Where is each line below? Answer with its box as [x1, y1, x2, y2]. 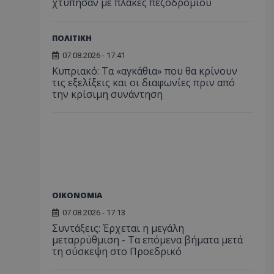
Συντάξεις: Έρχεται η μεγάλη [52, 221, 184, 235]
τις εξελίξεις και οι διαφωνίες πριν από [52, 75, 235, 89]
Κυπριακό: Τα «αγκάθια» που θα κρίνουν [52, 64, 237, 78]
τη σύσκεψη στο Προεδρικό [52, 244, 182, 258]
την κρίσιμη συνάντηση [52, 87, 163, 101]
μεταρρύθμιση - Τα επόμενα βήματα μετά [52, 232, 243, 246]
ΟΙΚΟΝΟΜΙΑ [52, 189, 102, 201]
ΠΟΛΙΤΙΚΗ [52, 32, 92, 43]
